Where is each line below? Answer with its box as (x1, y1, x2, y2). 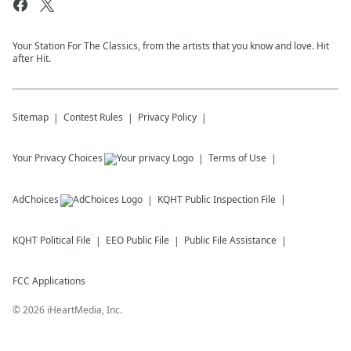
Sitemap (13, 110, 49, 124)
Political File (40, 233, 91, 247)
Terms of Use (208, 151, 266, 165)
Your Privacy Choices (13, 151, 103, 165)
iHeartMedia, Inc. (47, 303, 122, 317)
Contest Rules (63, 110, 123, 124)
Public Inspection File (185, 193, 276, 206)
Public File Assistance (184, 233, 277, 247)
